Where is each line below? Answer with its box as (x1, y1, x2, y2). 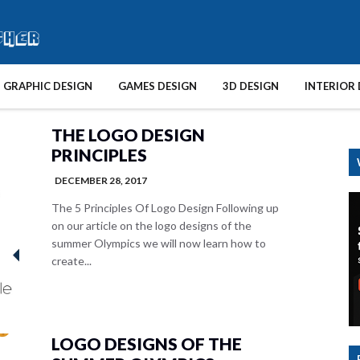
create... (51, 254, 92, 268)
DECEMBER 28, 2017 (55, 174, 147, 186)
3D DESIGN (223, 80, 279, 92)
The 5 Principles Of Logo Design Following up (51, 201, 279, 215)
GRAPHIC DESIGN (3, 80, 92, 92)
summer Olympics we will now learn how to (51, 236, 266, 250)
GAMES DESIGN (118, 80, 197, 92)
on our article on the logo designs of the (51, 219, 252, 232)
